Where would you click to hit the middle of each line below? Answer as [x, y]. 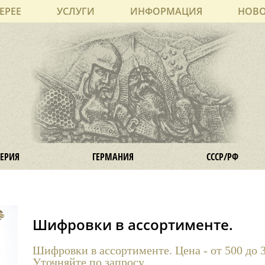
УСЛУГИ [76, 11]
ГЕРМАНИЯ [113, 156]
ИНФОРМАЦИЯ [167, 11]
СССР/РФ [223, 156]
